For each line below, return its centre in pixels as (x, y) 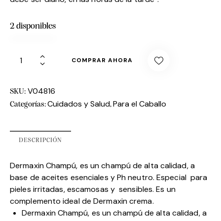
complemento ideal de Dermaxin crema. (82, 201)
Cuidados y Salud (79, 104)
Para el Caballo (140, 104)
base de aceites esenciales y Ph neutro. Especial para (109, 177)
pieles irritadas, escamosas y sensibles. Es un (93, 189)
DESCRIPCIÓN (40, 140)
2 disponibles (33, 26)
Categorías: (29, 104)
